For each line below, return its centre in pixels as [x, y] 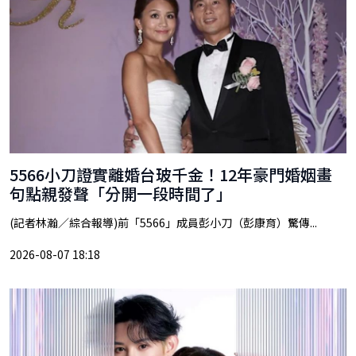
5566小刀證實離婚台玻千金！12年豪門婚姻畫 [171, 175]
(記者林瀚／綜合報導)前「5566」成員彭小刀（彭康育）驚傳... [163, 223]
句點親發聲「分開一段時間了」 [121, 194]
